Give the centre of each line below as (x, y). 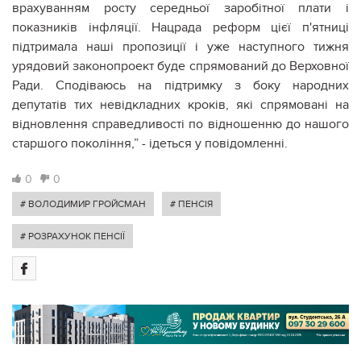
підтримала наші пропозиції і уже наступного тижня (180, 46)
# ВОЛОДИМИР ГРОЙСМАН (83, 203)
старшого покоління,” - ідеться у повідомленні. (150, 143)
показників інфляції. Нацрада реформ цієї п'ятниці (180, 27)
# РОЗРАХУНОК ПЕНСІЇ (73, 236)
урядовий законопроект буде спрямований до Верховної (180, 66)
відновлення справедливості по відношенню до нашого (180, 124)
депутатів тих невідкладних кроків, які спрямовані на (180, 104)
